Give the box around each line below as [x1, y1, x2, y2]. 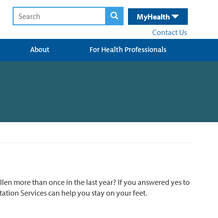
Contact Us [152, 27, 187, 37]
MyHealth [137, 12, 171, 21]
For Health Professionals [90, 45, 166, 54]
